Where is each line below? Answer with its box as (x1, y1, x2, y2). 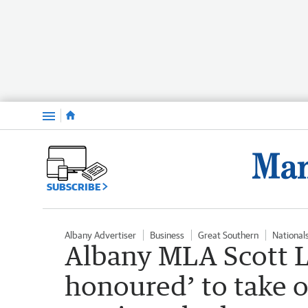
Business (150, 229, 184, 241)
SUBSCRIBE (47, 180, 102, 192)
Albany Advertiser (65, 229, 136, 241)
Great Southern (198, 229, 258, 241)
